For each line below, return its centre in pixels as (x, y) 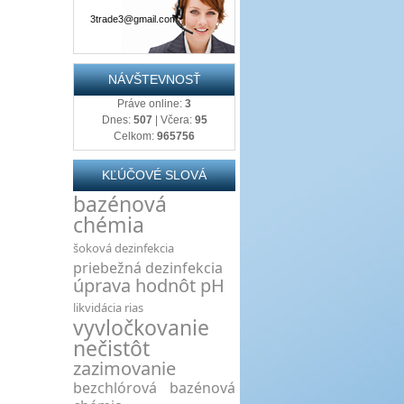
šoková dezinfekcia (124, 248)
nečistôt (111, 348)
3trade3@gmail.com (134, 19)
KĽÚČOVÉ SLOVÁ (154, 175)
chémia (109, 225)
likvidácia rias (108, 308)
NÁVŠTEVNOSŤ (154, 79)
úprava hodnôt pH (149, 285)
